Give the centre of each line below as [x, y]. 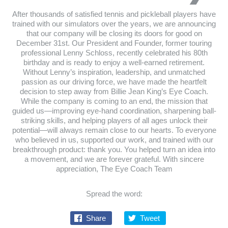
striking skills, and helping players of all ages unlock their [114, 120]
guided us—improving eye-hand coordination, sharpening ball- [114, 111]
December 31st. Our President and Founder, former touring [114, 43]
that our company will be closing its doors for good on [114, 33]
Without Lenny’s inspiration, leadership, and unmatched [114, 72]
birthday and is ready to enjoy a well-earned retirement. [114, 62]
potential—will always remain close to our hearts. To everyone [114, 130]
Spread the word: [114, 194]
